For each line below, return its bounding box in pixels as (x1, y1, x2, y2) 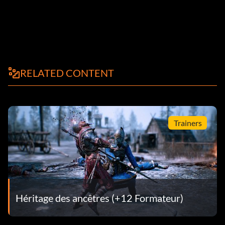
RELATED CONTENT (20, 67, 114, 79)
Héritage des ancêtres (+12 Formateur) (16, 191, 183, 204)
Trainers (173, 118, 202, 128)
